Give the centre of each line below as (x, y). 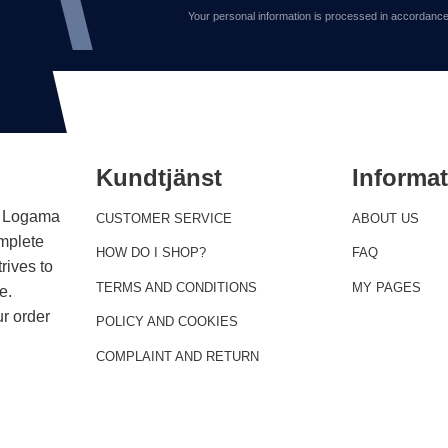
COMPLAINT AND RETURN (177, 357)
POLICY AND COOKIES (166, 322)
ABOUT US (386, 218)
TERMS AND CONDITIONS (176, 287)
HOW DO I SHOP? (150, 253)
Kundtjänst (158, 178)
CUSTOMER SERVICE (163, 218)
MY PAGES (387, 287)
